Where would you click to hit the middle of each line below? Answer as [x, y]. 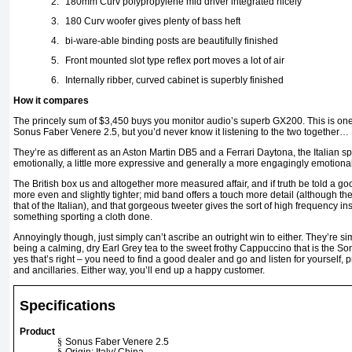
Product [38, 331]
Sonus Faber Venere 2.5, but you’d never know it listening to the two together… [181, 132]
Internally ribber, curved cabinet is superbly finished [174, 81]
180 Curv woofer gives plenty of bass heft [153, 22]
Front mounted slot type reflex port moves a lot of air [175, 61]
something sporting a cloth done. [83, 217]
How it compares [51, 101]
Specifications [68, 305]
